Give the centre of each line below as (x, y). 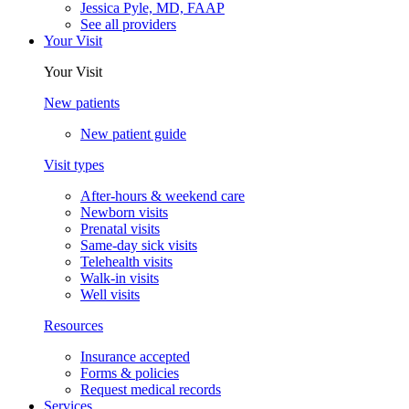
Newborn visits (124, 213)
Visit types (74, 165)
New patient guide (133, 134)
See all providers (128, 25)
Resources (73, 326)
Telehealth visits (126, 262)
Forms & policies (130, 373)
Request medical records (151, 390)
